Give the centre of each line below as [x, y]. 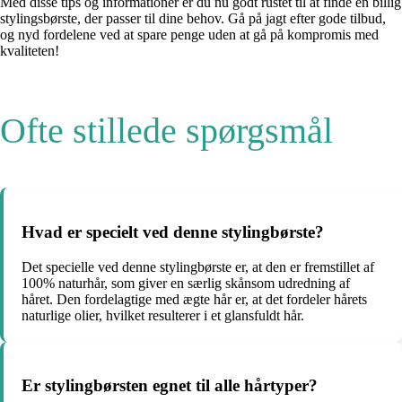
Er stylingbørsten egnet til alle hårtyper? [170, 386]
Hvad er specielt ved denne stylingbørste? [173, 232]
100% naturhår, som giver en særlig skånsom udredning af [186, 283]
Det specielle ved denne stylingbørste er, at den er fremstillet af [198, 267]
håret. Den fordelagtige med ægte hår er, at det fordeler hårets [194, 299]
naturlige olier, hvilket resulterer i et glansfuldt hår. [163, 315]
